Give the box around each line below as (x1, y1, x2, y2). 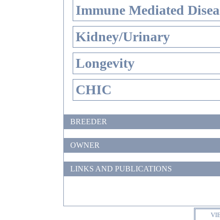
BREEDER (70, 117, 107, 126)
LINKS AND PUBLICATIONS (70, 165, 172, 173)
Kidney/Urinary (76, 29, 170, 44)
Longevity (76, 55, 135, 71)
